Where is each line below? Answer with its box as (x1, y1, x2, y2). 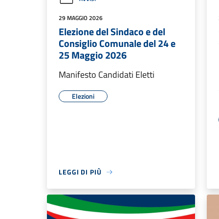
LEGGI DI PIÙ (59, 167, 102, 177)
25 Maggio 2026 (59, 47, 127, 63)
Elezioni (72, 91, 94, 101)
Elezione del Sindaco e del (59, 24, 165, 39)
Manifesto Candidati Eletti (59, 68, 154, 81)
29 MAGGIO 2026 (59, 13, 103, 22)
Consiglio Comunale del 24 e (59, 36, 175, 51)
